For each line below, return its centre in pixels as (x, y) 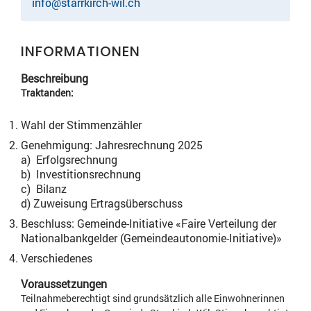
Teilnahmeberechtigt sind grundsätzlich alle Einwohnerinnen (153, 298)
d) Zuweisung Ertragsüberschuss (102, 203)
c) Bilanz (44, 188)
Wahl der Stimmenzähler (81, 125)
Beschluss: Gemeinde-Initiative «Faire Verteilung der (149, 223)
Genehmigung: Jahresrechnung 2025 (112, 145)
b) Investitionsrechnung (81, 174)
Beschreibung (54, 78)
